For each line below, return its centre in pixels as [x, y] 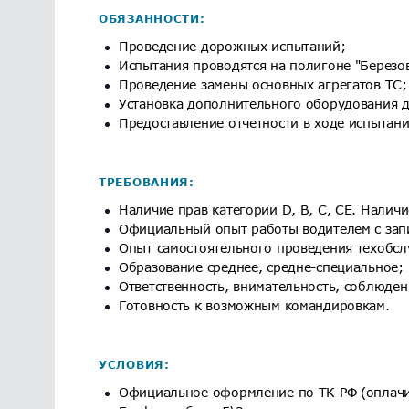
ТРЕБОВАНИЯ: [147, 182]
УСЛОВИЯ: [134, 365]
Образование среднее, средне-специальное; [261, 267]
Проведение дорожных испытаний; [232, 46]
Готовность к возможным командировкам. [254, 305]
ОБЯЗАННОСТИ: [152, 19]
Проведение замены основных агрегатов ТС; [263, 84]
